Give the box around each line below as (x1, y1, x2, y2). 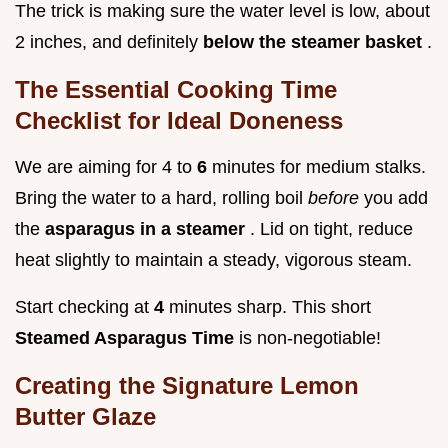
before (308, 188, 364, 209)
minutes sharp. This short (169, 297, 371, 318)
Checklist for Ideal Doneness (15, 107, 343, 135)
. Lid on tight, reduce (250, 219, 413, 240)
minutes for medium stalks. (212, 157, 426, 178)
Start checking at (15, 297, 154, 318)
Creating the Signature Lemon (15, 372, 359, 400)
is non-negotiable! (239, 328, 381, 349)
